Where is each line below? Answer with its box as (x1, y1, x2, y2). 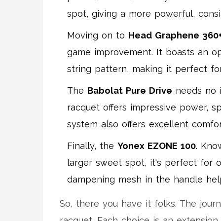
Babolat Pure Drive (87, 85, 172, 96)
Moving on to (67, 30, 128, 41)
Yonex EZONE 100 (117, 141, 196, 151)
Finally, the (67, 141, 117, 151)
